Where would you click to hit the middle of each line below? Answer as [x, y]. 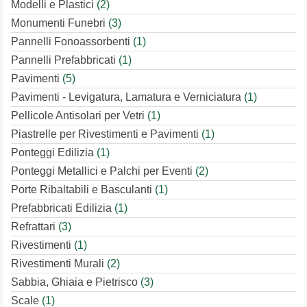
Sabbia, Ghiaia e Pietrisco [76, 282]
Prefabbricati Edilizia [63, 208]
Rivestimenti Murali [59, 263]
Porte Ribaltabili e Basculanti [83, 189]
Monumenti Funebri [60, 23]
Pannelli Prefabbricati [65, 60]
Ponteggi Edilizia [54, 152]
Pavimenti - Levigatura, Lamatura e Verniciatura [127, 97]
